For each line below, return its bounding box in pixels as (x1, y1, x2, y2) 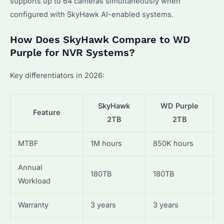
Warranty (17, 200, 48, 210)
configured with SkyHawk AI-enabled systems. (10, 9, 173, 19)
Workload (17, 176, 50, 186)
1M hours (90, 139, 122, 148)
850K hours (152, 139, 193, 148)
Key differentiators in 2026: (10, 70, 104, 80)
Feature (32, 108, 60, 117)
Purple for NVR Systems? (10, 46, 135, 58)
